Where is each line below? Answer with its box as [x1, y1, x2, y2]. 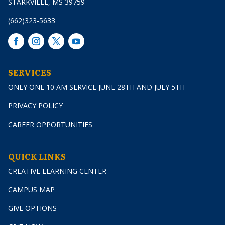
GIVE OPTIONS [8, 203, 57, 213]
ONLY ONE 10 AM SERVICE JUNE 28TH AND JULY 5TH [8, 82, 185, 92]
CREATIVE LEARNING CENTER [8, 166, 106, 176]
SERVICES [8, 66, 51, 78]
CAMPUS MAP [8, 184, 55, 194]
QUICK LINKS [8, 150, 66, 162]
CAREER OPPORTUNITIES [8, 119, 92, 129]
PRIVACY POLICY [8, 100, 63, 110]
